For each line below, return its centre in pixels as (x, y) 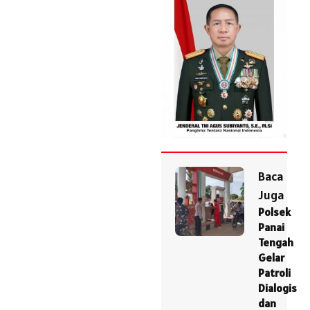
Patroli (274, 273)
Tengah (276, 243)
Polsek (274, 212)
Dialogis (277, 288)
